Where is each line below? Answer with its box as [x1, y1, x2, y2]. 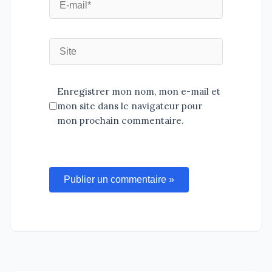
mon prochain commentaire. [57, 114, 184, 126]
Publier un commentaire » [64, 174, 174, 185]
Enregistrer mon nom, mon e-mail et [57, 85, 220, 97]
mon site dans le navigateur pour [57, 100, 202, 112]
